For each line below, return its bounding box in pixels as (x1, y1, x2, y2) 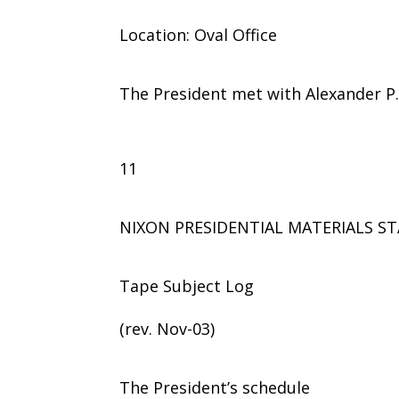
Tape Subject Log (119, 274, 255, 297)
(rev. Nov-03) (119, 317, 216, 339)
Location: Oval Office (119, 23, 278, 45)
